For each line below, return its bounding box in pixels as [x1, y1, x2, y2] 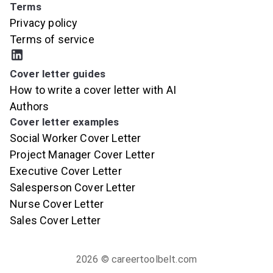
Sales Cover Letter [10, 213, 101, 227]
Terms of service [10, 32, 94, 46]
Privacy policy [10, 16, 78, 29]
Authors [10, 99, 49, 113]
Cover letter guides [10, 67, 106, 80]
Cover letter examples [10, 115, 119, 128]
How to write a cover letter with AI [10, 83, 176, 96]
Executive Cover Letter [10, 164, 122, 177]
